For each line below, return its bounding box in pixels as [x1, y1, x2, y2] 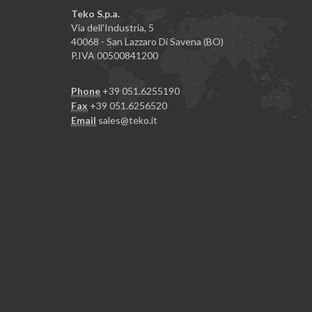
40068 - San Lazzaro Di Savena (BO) [71, 36, 224, 48]
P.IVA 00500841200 [71, 49, 158, 62]
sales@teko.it [98, 114, 157, 127]
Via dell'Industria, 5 [71, 22, 154, 34]
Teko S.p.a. [71, 8, 120, 20]
